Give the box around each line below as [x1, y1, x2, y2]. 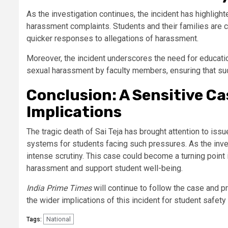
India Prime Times [26, 183, 92, 193]
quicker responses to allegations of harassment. [26, 33, 198, 43]
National [46, 215, 71, 223]
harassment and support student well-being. [26, 163, 183, 173]
